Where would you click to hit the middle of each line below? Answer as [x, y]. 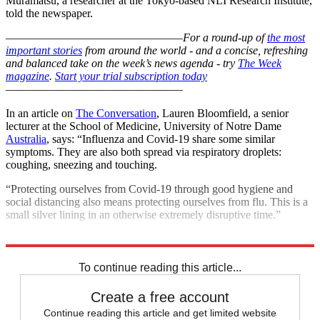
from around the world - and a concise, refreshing [195, 50]
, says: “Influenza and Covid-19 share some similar [161, 139]
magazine [27, 76]
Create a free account [160, 297]
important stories [44, 50]
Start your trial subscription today [131, 76]
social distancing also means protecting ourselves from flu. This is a [157, 201]
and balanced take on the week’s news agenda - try [122, 63]
